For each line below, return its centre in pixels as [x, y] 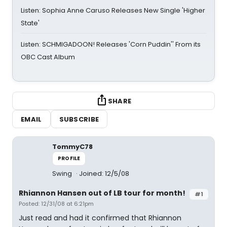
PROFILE [69, 158]
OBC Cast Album [48, 57]
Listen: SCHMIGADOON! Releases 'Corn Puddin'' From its [111, 44]
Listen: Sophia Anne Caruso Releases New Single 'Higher [113, 10]
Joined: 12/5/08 [104, 174]
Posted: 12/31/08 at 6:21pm [56, 204]
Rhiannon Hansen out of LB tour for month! [102, 193]
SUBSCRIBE [79, 119]
